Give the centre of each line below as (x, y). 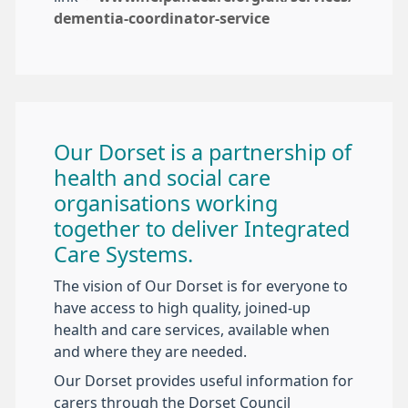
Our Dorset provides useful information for (204, 381)
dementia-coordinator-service (162, 19)
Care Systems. (123, 255)
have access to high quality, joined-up (182, 308)
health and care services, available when (192, 330)
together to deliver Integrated (202, 229)
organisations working (166, 204)
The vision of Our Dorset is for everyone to (201, 286)
